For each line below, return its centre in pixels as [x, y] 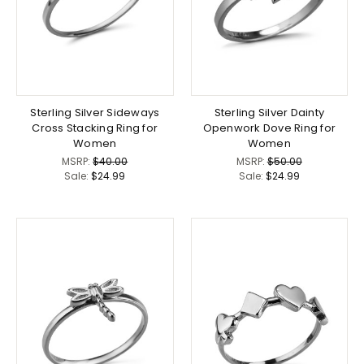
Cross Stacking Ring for [95, 128]
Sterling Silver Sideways [95, 113]
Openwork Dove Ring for [269, 128]
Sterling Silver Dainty [269, 113]
